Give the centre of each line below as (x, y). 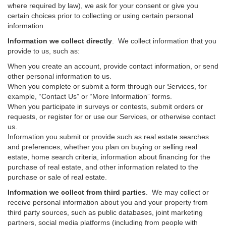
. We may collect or (177, 192)
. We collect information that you (164, 41)
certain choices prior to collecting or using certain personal (100, 16)
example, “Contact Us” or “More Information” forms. (90, 96)
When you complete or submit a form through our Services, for (107, 86)
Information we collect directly (60, 41)
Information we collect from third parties (77, 192)
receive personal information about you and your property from (108, 202)
